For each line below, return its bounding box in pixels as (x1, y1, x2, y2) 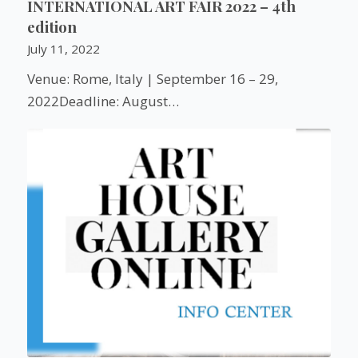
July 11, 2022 (26, 41, 100, 58)
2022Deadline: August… (26, 92, 179, 111)
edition (26, 17, 77, 38)
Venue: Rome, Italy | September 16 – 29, (26, 70, 278, 89)
